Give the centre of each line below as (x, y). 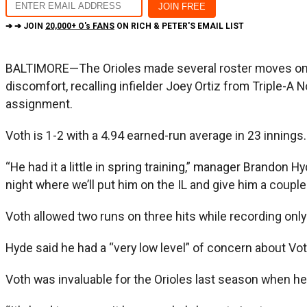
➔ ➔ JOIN (25, 26)
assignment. (39, 103)
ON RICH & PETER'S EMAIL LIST (179, 26)
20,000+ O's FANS (80, 26)
